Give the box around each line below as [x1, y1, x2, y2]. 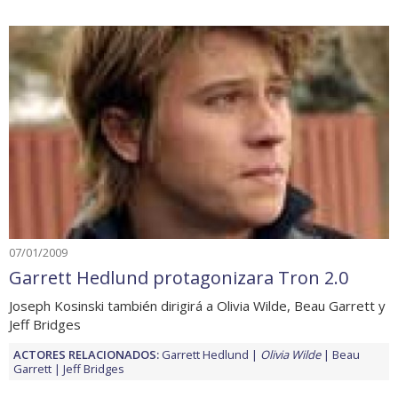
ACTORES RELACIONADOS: [13, 346, 159, 363]
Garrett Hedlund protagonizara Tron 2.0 [9, 266, 348, 291]
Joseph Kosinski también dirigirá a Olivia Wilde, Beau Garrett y [9, 297, 386, 315]
